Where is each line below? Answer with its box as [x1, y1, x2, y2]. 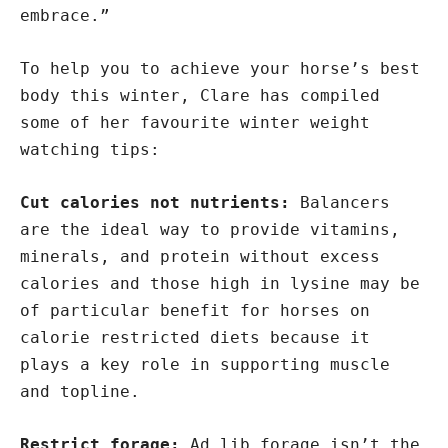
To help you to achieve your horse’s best [20, 59, 420, 78]
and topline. [20, 382, 140, 401]
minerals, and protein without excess [20, 247, 380, 266]
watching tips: [20, 140, 160, 159]
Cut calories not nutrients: [20, 193, 300, 212]
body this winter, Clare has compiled [20, 86, 380, 105]
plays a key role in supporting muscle [20, 355, 390, 374]
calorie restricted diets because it [20, 328, 370, 347]
